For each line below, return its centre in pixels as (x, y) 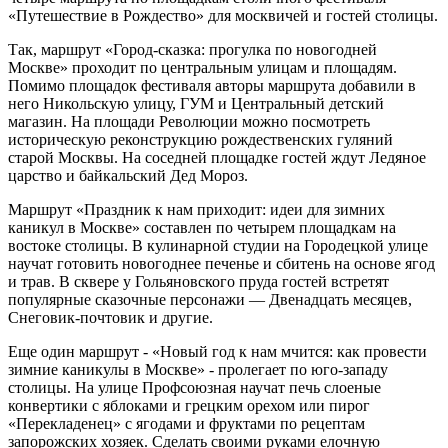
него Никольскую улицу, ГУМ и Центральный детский (196, 103)
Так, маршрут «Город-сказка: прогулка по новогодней (192, 49)
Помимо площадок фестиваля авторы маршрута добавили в (212, 85)
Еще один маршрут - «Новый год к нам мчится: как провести (217, 351)
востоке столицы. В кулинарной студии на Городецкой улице (218, 245)
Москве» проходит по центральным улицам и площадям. (202, 67)
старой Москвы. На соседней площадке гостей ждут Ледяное (217, 157)
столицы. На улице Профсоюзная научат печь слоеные (194, 387)
